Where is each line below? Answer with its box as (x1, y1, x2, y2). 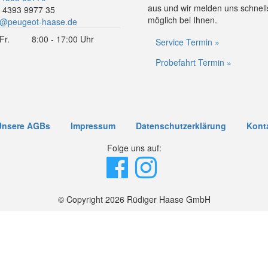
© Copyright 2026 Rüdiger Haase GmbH (57, 193, 211, 206)
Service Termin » (155, 36, 220, 48)
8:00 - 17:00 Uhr (32, 33, 94, 45)
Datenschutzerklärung (136, 120, 226, 132)
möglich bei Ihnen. (147, 14, 217, 26)
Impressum (71, 120, 115, 132)
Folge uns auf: (106, 142, 162, 154)
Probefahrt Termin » (155, 56, 232, 68)
